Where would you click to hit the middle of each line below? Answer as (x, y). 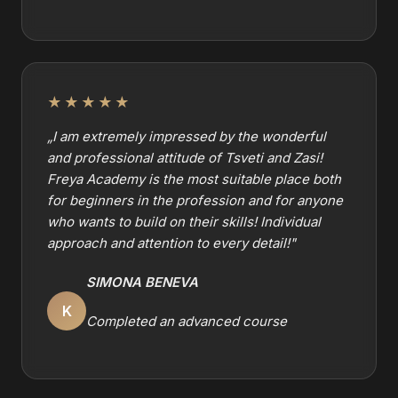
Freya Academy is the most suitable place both (194, 179)
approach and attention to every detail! (168, 243)
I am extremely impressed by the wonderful (189, 136)
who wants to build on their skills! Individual (184, 222)
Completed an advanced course (187, 321)
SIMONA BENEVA (142, 282)
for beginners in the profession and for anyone (195, 200)
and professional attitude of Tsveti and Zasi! (185, 158)
